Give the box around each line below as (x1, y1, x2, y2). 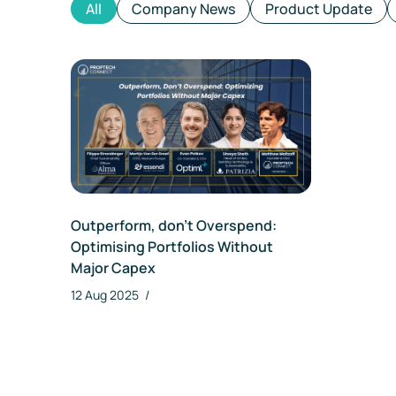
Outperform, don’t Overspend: (71, 216, 277, 236)
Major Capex (71, 258, 156, 278)
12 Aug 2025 (71, 286, 141, 304)
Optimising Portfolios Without (71, 237, 273, 257)
